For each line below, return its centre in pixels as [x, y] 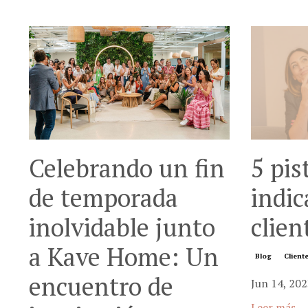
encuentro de [101, 286]
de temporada [103, 197]
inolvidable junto [122, 227]
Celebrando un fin [127, 168]
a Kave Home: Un [124, 256]
